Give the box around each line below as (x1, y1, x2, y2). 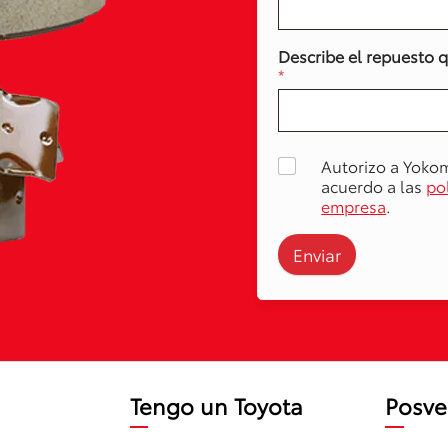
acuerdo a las (321, 173, 427, 197)
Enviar (293, 241, 342, 266)
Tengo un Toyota (129, 389, 303, 422)
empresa (321, 193, 387, 217)
